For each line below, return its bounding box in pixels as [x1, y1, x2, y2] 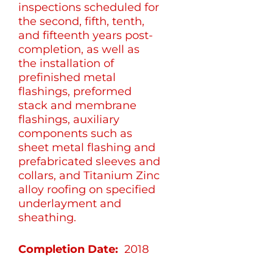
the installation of [18, 56, 115, 70]
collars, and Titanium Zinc [18, 168, 160, 182]
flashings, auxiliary [18, 112, 120, 126]
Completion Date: [18, 242, 125, 256]
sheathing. [18, 210, 77, 224]
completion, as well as [18, 42, 140, 56]
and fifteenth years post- [18, 28, 154, 42]
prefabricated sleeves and [18, 154, 161, 168]
